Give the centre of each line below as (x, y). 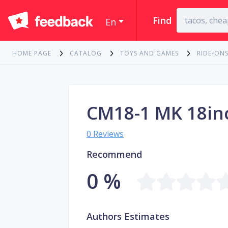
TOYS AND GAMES (149, 53)
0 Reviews (105, 134)
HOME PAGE (32, 53)
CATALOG (86, 53)
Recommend (114, 154)
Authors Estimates (128, 217)
